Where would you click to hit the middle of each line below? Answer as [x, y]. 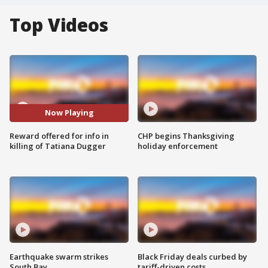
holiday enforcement [178, 146]
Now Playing [69, 113]
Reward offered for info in [59, 135]
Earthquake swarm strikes [59, 257]
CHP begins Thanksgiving [186, 135]
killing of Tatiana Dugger [58, 146]
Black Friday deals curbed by [192, 257]
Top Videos [59, 25]
